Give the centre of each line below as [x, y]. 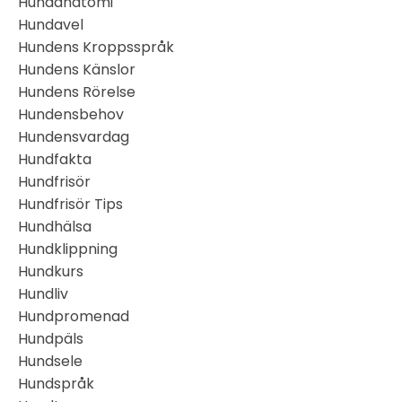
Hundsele [50, 361]
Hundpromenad [74, 316]
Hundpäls [51, 339]
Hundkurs [51, 271]
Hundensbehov [71, 114]
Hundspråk [56, 384]
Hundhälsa [55, 227]
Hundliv [43, 294]
